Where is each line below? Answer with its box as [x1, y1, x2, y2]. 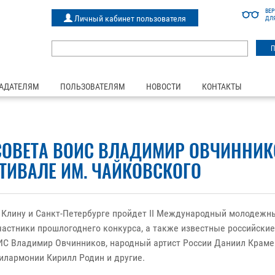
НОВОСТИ [146, 82, 181, 91]
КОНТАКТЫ [202, 82, 242, 91]
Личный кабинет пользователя [72, 14, 186, 23]
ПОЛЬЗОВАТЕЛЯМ [60, 82, 125, 91]
